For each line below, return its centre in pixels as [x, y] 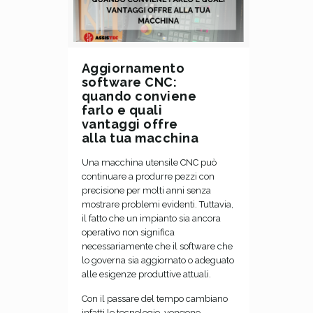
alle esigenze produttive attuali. [146, 274]
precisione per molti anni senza [146, 190]
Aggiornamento [133, 68]
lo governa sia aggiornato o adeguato [158, 260]
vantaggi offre [130, 124]
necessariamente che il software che [157, 246]
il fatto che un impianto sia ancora [151, 218]
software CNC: [129, 82]
